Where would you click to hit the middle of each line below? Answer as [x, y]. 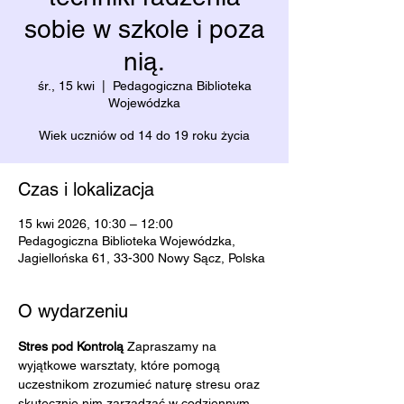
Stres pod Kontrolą [73, 346]
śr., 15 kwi [66, 86]
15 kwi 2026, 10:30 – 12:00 [96, 224]
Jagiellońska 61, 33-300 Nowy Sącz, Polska [142, 258]
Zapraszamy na [174, 346]
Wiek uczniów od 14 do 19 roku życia [144, 135]
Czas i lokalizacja [86, 189]
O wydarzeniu [73, 311]
